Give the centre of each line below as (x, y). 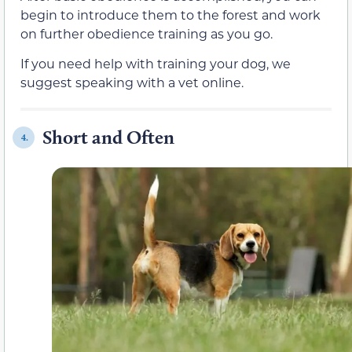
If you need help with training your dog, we (156, 64)
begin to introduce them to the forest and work (170, 15)
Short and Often (108, 137)
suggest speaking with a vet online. (132, 82)
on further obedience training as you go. (147, 34)
